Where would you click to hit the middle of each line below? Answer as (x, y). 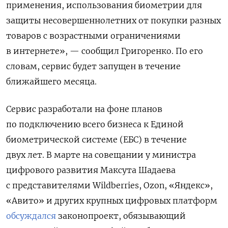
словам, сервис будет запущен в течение (93, 66)
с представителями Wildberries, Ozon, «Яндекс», (109, 185)
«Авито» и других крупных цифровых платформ (112, 200)
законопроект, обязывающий (121, 216)
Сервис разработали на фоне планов (84, 109)
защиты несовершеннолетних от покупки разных (113, 20)
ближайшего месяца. (51, 81)
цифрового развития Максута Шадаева (91, 170)
